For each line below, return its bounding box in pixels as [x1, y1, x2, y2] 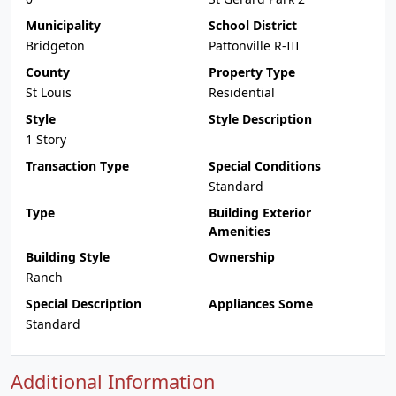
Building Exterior [209, 204, 311, 221]
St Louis [26, 84, 72, 101]
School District [209, 17, 297, 34]
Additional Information [11, 369, 215, 394]
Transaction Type [26, 157, 129, 174]
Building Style [26, 248, 110, 265]
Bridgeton [26, 37, 85, 54]
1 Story [26, 131, 66, 148]
